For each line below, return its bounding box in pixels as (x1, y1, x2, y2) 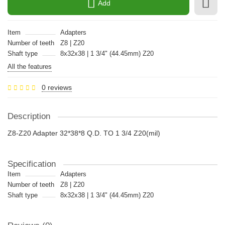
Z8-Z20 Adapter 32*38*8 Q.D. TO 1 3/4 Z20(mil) (8, 129, 160, 137)
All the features (8, 63, 52, 70)
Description (8, 111, 50, 121)
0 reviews (42, 83, 72, 91)
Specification (8, 159, 56, 169)
